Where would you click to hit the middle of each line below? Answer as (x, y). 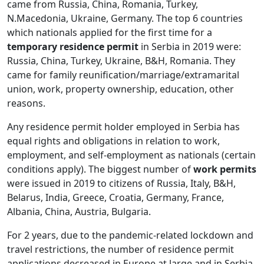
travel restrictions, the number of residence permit (121, 250)
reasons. (27, 103)
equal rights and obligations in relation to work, (113, 141)
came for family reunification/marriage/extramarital (123, 75)
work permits (225, 169)
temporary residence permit (73, 47)
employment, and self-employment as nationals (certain (131, 155)
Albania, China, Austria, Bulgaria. (81, 212)
